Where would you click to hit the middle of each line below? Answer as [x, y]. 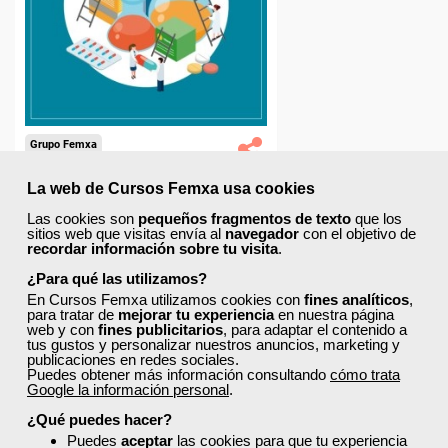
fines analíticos [356, 299]
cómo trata [365, 374]
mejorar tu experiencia [196, 314]
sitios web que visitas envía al [126, 233]
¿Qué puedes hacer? [99, 419]
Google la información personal [128, 389]
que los [376, 218]
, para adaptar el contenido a [315, 329]
